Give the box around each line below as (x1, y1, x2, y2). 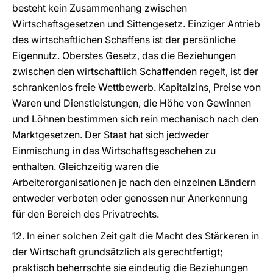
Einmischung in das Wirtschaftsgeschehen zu (12, 144, 216, 157)
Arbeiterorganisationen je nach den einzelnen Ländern (12, 176, 256, 188)
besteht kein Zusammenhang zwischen (12, 2, 187, 14)
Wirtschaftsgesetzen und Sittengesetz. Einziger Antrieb (12, 18, 260, 30)
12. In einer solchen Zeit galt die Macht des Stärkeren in (12, 230, 259, 242)
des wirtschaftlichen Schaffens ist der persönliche (12, 34, 236, 46)
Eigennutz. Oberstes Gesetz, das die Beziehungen (12, 49, 236, 62)
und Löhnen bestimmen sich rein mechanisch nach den (12, 113, 258, 125)
